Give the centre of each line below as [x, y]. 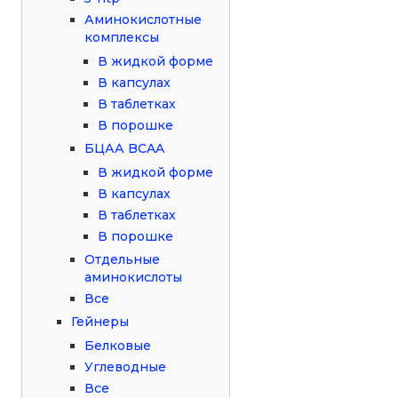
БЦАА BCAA [125, 148]
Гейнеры [100, 321]
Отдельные [123, 259]
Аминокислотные [143, 19]
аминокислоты [134, 277]
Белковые [118, 345]
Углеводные [126, 366]
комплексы [122, 37]
